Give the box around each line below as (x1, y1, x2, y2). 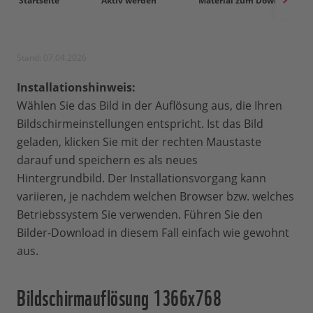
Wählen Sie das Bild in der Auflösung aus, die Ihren (17, 98, 282, 114)
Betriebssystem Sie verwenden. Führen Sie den (17, 207, 263, 223)
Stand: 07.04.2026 (17, 52, 87, 64)
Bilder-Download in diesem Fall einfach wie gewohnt (17, 225, 289, 241)
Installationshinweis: (17, 80, 136, 96)
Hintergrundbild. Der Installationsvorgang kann (17, 170, 266, 187)
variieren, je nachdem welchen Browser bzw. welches (17, 189, 294, 205)
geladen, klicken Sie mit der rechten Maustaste (17, 134, 261, 150)
